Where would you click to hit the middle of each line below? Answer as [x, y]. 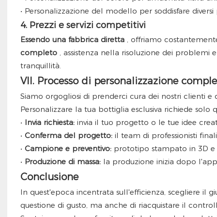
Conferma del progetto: [68, 136]
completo [39, 53]
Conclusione [49, 177]
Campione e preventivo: [68, 149]
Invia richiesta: [49, 123]
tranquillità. [40, 66]
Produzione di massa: [62, 162]
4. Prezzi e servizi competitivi [83, 25]
